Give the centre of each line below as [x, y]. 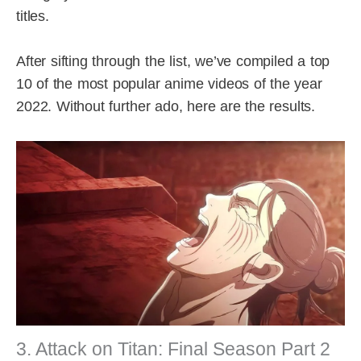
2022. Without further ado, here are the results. [166, 107]
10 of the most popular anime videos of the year [169, 84]
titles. [33, 16]
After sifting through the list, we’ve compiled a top [173, 62]
